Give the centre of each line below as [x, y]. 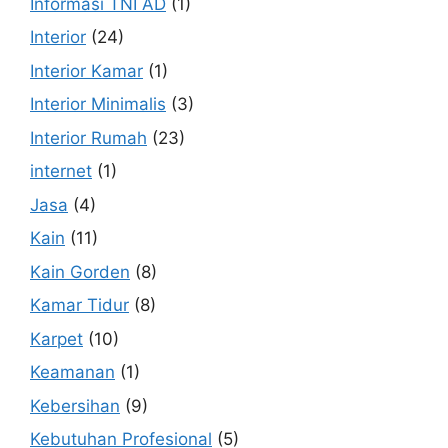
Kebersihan [75, 405]
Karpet [56, 338]
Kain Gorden [80, 271]
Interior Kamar [86, 70]
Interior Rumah [88, 137]
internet [61, 171]
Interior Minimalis [98, 104]
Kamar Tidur [79, 305]
